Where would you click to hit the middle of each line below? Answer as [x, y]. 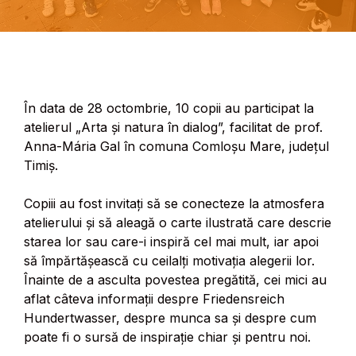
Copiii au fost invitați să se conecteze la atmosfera [174, 203]
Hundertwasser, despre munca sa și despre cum [170, 317]
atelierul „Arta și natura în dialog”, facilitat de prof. [173, 127]
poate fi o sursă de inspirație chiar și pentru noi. [167, 337]
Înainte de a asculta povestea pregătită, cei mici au [175, 279]
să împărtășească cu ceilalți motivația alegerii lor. [169, 260]
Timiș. [41, 165]
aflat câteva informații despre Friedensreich [154, 298]
